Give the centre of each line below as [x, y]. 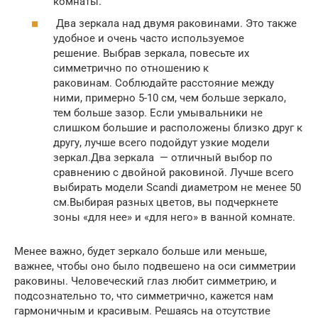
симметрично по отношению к [131, 68]
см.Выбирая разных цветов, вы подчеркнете [166, 203]
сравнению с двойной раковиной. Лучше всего [174, 173]
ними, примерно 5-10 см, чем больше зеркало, [170, 98]
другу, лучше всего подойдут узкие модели [161, 143]
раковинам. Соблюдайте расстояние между [164, 83]
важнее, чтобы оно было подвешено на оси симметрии [155, 267]
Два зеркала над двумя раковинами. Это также [175, 24]
